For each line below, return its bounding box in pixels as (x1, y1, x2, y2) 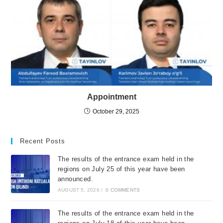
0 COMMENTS (106, 187, 140, 193)
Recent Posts (20, 137, 66, 145)
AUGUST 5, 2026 (57, 187, 100, 193)
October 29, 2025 (92, 108, 139, 115)
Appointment (87, 93, 136, 102)
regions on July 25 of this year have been (57, 165, 185, 173)
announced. (57, 175, 93, 183)
